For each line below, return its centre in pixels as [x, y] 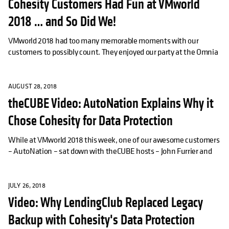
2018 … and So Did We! [62, 22]
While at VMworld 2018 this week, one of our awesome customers [114, 140]
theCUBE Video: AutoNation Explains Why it [111, 104]
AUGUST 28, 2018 [32, 86]
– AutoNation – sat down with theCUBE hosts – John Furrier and [110, 151]
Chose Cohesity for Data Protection [90, 121]
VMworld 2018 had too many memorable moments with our [104, 41]
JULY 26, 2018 [27, 186]
